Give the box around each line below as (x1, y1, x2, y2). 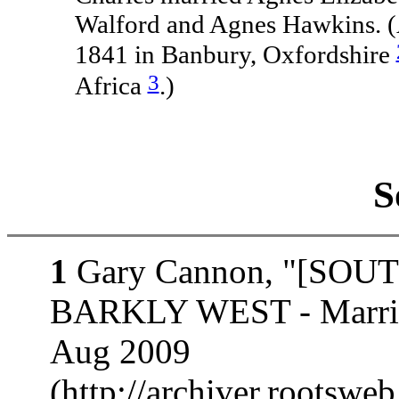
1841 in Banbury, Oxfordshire (74, 40, 396, 69)
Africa (74, 70, 148, 100)
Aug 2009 (50, 331, 191, 370)
